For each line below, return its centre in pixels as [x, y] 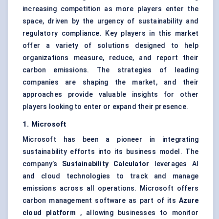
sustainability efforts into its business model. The [110, 152]
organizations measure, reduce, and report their [110, 58]
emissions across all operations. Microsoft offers [110, 188]
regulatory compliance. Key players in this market [110, 33]
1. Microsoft [45, 124]
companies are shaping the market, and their [110, 82]
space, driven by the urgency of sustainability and [110, 21]
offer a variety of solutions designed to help [110, 46]
